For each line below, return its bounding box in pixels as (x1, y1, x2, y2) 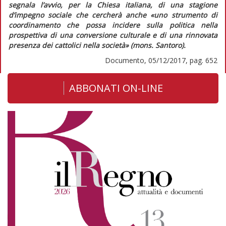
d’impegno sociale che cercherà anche (9, 10, 151, 20)
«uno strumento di (150, 10, 218, 20)
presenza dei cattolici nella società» (9, 40, 131, 50)
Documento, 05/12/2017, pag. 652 (105, 55, 217, 65)
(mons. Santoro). (131, 40, 186, 50)
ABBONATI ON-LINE (69, 81, 163, 95)
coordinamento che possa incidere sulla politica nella (9, 20, 217, 30)
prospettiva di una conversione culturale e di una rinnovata (9, 30, 217, 40)
